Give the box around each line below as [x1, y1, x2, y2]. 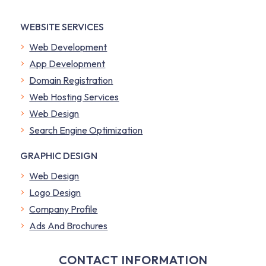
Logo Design [29, 186, 81, 198]
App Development [29, 57, 106, 69]
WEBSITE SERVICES [20, 20, 104, 33]
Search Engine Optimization [29, 123, 143, 136]
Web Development [29, 40, 107, 53]
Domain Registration [29, 74, 113, 86]
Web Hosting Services [29, 90, 119, 103]
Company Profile [29, 202, 98, 215]
